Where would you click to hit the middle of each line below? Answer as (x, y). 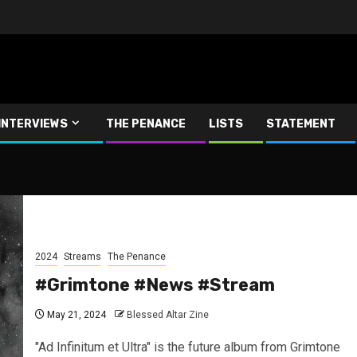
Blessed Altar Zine (167, 314)
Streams (82, 256)
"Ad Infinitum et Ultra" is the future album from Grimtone (187, 347)
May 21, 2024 (75, 314)
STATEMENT (301, 124)
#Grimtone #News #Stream (155, 284)
